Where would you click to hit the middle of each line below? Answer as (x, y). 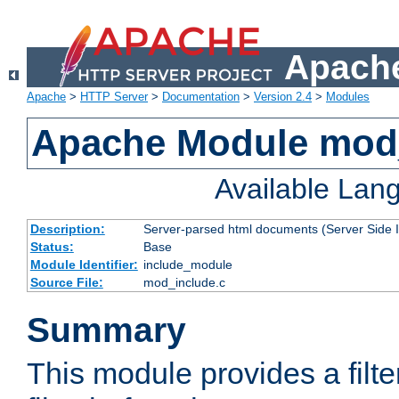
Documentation (201, 97)
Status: (52, 247)
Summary (106, 330)
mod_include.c (184, 283)
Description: (67, 229)
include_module (187, 265)
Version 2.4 (283, 97)
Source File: (66, 283)
